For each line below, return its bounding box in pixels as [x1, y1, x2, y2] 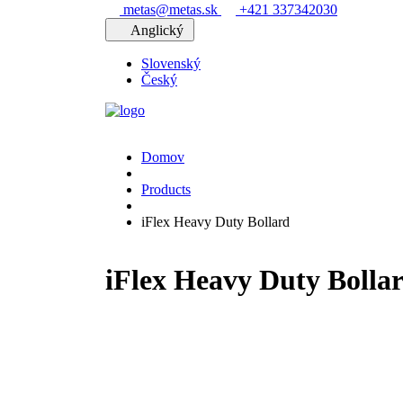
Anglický [130, 22, 187, 38]
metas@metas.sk [120, 2, 221, 17]
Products [141, 182, 191, 197]
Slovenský [141, 56, 201, 71]
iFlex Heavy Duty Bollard [141, 214, 290, 229]
